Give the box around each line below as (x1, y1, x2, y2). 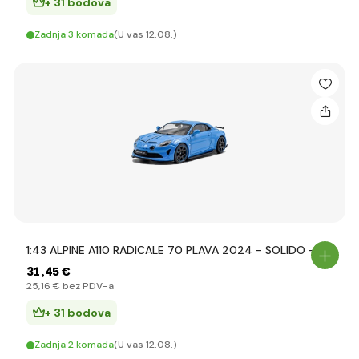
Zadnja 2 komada (34, 338, 114, 351)
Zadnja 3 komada (34, 28, 114, 41)
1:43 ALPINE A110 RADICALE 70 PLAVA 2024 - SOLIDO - (26, 243, 315, 257)
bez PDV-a (60, 280, 114, 292)
